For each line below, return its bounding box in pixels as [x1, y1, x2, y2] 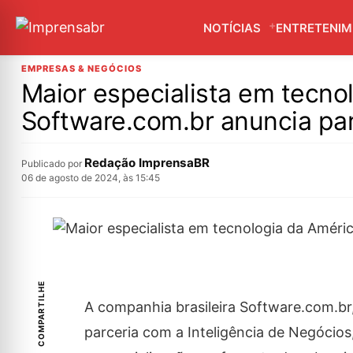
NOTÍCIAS [203, 20, 261, 35]
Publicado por [20, 158, 84, 169]
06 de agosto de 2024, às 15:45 [20, 172, 160, 184]
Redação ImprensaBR [84, 155, 210, 170]
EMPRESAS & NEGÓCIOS [20, 63, 142, 74]
